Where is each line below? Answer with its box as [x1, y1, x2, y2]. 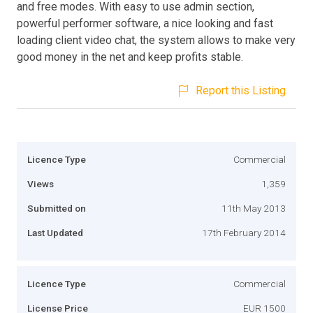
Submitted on [27, 202, 86, 214]
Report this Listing [196, 83, 286, 97]
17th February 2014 [202, 226, 286, 238]
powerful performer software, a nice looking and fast [17, 16, 273, 30]
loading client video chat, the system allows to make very [17, 33, 296, 47]
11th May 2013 [221, 202, 286, 214]
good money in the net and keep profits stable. [17, 50, 243, 64]
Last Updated [27, 226, 83, 238]
